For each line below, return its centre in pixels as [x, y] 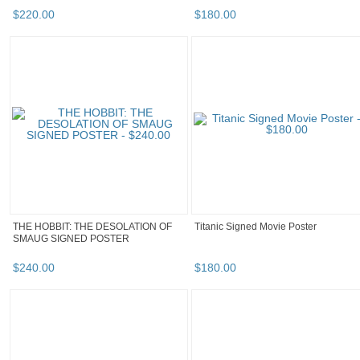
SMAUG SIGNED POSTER [71, 239]
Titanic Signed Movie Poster [256, 227]
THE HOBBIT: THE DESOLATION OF [92, 227]
